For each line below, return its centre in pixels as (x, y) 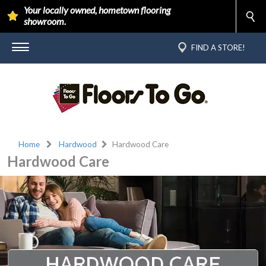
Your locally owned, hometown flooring (97, 10)
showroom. (45, 21)
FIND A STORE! (218, 47)
